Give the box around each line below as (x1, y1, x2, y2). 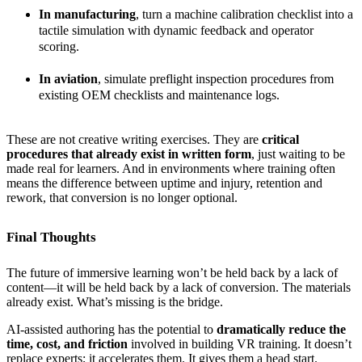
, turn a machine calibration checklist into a (136, 6, 353, 21)
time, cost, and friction (6, 336, 128, 351)
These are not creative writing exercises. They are (6, 132, 262, 146)
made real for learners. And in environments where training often (6, 161, 335, 175)
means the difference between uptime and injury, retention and (6, 175, 322, 190)
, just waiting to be (251, 146, 345, 161)
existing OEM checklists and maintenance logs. (39, 87, 280, 102)
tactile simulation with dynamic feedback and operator (39, 23, 314, 37)
